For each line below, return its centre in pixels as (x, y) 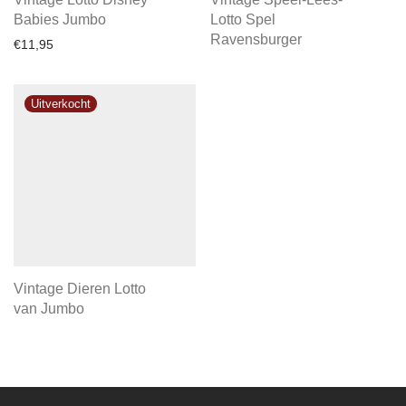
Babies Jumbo (60, 19)
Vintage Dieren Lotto (80, 289)
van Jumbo (49, 309)
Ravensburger (256, 39)
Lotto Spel (243, 19)
